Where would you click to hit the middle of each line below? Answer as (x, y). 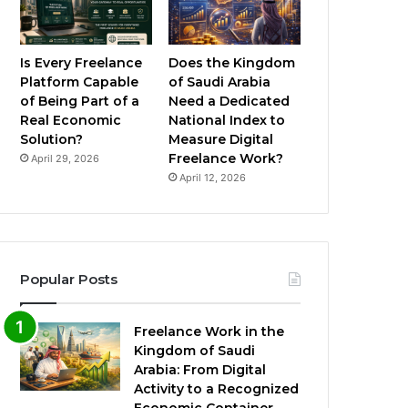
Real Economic (71, 121)
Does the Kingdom (232, 63)
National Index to (227, 121)
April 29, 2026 (66, 159)
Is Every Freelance (82, 63)
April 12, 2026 (213, 178)
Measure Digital (221, 140)
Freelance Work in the (209, 332)
